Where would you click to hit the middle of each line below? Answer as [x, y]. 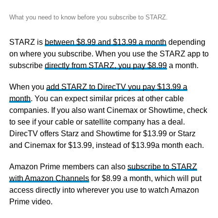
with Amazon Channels [49, 179]
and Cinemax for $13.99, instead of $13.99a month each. [106, 145]
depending [186, 42]
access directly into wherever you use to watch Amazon [104, 190]
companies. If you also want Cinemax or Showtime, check [108, 110]
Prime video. [31, 202]
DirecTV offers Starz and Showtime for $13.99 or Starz [102, 134]
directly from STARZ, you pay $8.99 [106, 66]
